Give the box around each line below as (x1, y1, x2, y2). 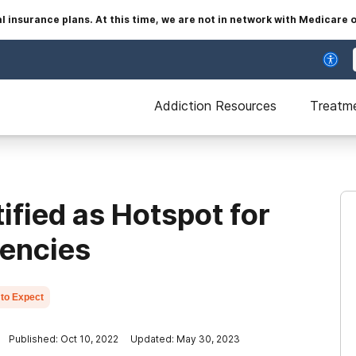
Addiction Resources (154, 98, 277, 114)
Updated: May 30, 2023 (130, 333, 240, 345)
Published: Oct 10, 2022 (9, 333, 118, 345)
